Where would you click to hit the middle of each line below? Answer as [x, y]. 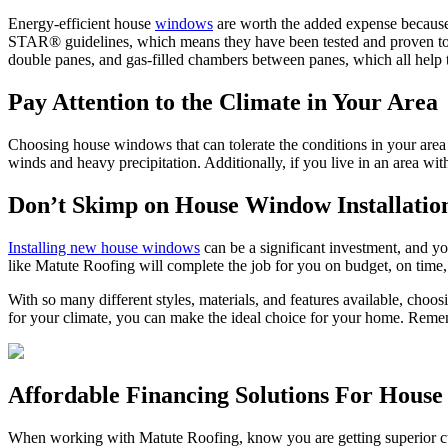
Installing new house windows [104, 247]
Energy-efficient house [81, 23]
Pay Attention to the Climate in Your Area [223, 101]
